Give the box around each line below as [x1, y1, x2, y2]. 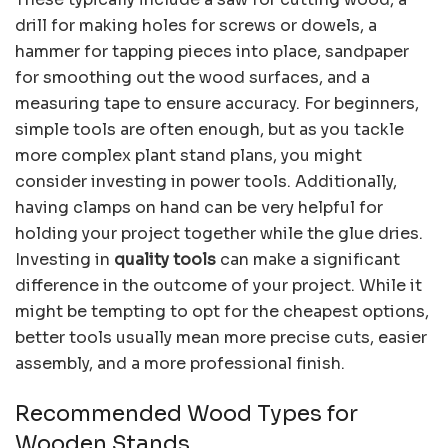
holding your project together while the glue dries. [15, 223, 423, 245]
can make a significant [216, 249, 400, 271]
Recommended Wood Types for [15, 400, 358, 428]
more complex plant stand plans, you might [15, 145, 362, 167]
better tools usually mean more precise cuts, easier [15, 327, 427, 349]
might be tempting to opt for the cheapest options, [15, 301, 429, 323]
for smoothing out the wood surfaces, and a [15, 67, 370, 89]
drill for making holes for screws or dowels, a [15, 15, 377, 37]
